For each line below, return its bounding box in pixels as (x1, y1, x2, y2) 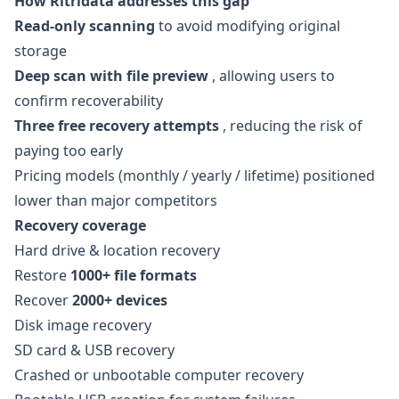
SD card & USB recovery (14, 340, 175, 360)
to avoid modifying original (155, 16, 340, 36)
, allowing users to (208, 66, 335, 85)
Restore (14, 265, 70, 285)
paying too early (14, 141, 123, 160)
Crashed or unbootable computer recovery (14, 365, 304, 385)
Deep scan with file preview (14, 66, 208, 85)
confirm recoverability (14, 91, 163, 110)
